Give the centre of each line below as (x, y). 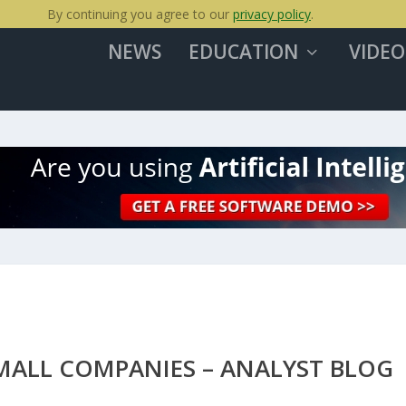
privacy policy (272, 14)
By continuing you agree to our (140, 14)
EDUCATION (243, 52)
